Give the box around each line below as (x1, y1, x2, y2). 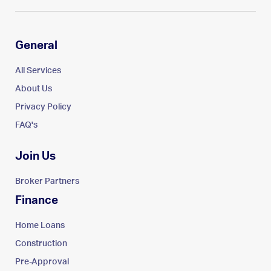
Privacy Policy (15, 102, 71, 111)
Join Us (15, 150, 56, 162)
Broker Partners (15, 177, 79, 186)
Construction (15, 239, 67, 248)
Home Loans (15, 221, 65, 230)
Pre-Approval (15, 257, 69, 266)
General (15, 39, 57, 51)
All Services (15, 66, 61, 75)
